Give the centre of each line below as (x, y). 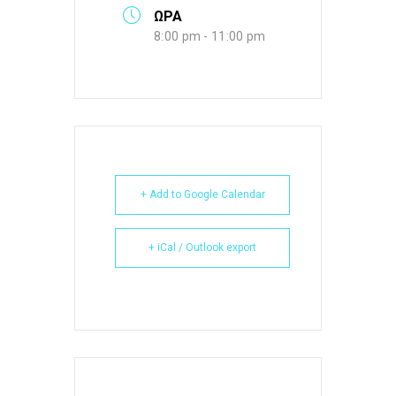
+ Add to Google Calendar (202, 194)
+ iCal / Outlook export (202, 247)
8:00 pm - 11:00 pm (210, 36)
